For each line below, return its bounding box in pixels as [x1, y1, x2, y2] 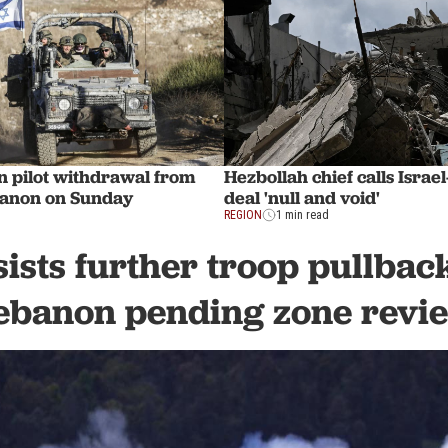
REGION [224, 208, 262, 223]
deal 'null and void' [224, 186, 380, 210]
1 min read [276, 208, 329, 223]
